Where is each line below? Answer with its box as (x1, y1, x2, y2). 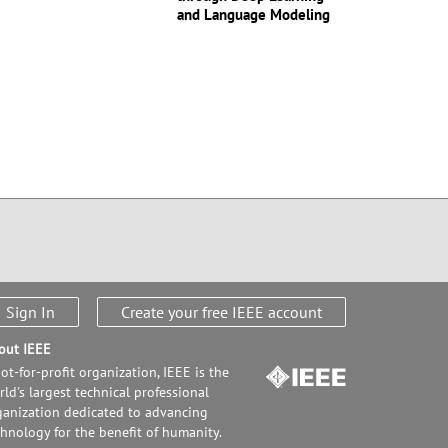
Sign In (6, 302, 55, 322)
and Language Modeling (177, 5, 331, 24)
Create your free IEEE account (121, 302, 322, 322)
